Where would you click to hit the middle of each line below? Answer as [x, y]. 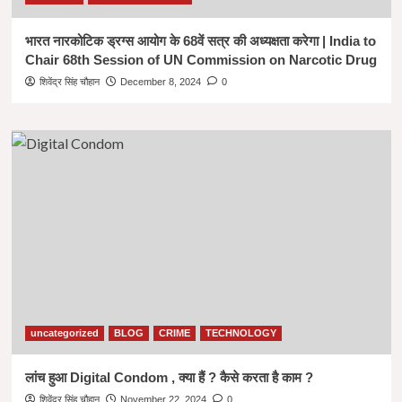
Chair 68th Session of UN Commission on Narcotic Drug [201, 60]
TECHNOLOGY [240, 333]
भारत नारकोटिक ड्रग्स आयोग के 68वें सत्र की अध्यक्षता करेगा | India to [200, 41]
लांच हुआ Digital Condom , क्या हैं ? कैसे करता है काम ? [169, 377]
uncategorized [64, 333]
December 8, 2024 [160, 82]
